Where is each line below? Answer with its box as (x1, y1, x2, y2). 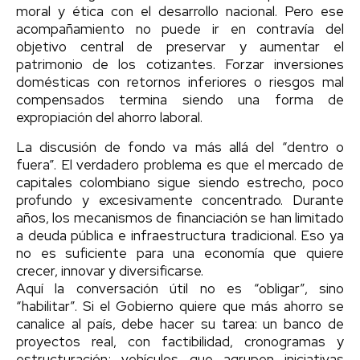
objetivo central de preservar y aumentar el (16, 37, 344, 55)
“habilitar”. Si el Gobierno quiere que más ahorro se (16, 297, 344, 315)
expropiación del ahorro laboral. (16, 108, 202, 126)
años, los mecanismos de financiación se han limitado (16, 208, 344, 227)
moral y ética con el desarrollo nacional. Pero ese (16, 2, 344, 20)
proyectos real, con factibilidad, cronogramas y (16, 332, 344, 350)
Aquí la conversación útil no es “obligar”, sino (16, 279, 344, 297)
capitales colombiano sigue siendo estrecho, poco (16, 173, 344, 191)
